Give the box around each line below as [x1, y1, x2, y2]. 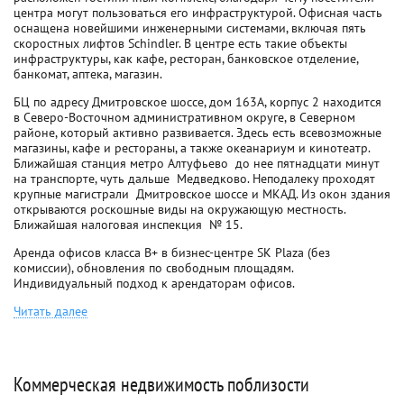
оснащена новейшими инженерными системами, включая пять [14, 20, 366, 36]
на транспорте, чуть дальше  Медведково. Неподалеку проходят [14, 170, 375, 187]
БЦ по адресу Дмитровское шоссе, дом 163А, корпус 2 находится [14, 94, 381, 110]
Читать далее [14, 303, 87, 319]
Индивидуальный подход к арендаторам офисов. [14, 275, 295, 291]
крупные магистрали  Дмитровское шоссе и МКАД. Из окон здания [14, 186, 390, 202]
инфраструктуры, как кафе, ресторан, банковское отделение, [14, 50, 358, 67]
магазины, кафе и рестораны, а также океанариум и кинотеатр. [14, 140, 370, 156]
